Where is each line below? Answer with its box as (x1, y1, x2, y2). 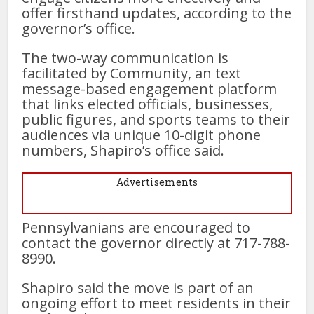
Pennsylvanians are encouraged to (22, 217, 251, 237)
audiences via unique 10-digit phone (22, 125, 261, 144)
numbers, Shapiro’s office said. (22, 140, 225, 160)
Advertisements (116, 175, 198, 189)
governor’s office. (22, 18, 136, 38)
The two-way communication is (22, 48, 229, 67)
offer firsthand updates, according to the (22, 3, 292, 22)
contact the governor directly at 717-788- (22, 233, 291, 252)
